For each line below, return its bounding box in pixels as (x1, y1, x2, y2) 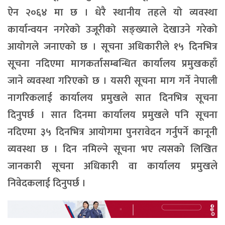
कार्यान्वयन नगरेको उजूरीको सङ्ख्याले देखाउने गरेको (8, 21, 217, 39)
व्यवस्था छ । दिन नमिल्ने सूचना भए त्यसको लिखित (8, 141, 217, 158)
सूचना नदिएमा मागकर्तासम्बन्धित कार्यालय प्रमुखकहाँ (8, 55, 217, 73)
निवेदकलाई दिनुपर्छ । (8, 175, 86, 192)
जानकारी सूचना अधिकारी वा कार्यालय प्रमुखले (8, 158, 217, 175)
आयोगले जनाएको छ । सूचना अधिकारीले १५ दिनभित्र (8, 38, 217, 56)
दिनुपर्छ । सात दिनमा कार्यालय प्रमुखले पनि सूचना (8, 106, 217, 124)
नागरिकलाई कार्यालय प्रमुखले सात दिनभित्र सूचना (8, 89, 217, 107)
